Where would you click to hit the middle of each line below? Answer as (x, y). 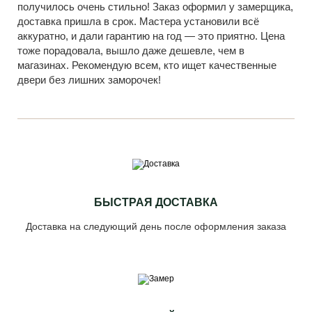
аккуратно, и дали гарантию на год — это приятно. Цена (151, 36)
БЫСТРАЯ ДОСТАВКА (156, 202)
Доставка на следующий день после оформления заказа (156, 226)
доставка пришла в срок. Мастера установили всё (138, 21)
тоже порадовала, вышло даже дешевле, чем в (131, 50)
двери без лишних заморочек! (89, 80)
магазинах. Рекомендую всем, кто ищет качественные (147, 65)
